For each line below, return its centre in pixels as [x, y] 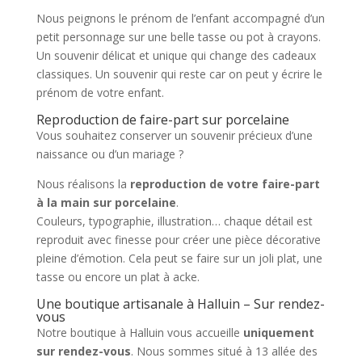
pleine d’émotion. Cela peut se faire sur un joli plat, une [179, 259]
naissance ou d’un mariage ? [109, 154]
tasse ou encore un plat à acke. [118, 277]
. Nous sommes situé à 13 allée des [224, 351]
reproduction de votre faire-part [225, 184]
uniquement [278, 333]
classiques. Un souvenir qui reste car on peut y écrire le [179, 74]
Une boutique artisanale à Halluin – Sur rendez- [180, 304]
